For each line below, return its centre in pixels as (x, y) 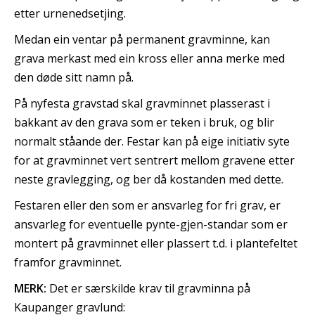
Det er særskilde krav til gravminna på (148, 288)
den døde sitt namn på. (74, 77)
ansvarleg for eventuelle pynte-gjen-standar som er (151, 224)
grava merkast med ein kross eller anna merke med (149, 58)
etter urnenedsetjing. (70, 13)
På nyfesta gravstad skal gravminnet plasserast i (142, 103)
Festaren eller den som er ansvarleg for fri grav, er (147, 205)
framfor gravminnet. (68, 262)
